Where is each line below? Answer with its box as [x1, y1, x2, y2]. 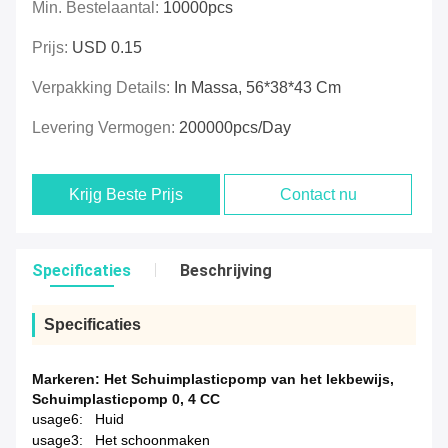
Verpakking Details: [32, 79, 174, 97]
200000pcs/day [179, 119, 291, 137]
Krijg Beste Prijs [69, 186, 184, 204]
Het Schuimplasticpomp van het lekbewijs [104, 371, 390, 388]
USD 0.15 [72, 39, 142, 57]
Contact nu [279, 186, 357, 204]
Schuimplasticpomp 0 [32, 391, 180, 408]
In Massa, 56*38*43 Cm [174, 79, 341, 97]
